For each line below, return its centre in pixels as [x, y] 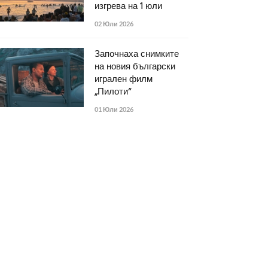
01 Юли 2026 [114, 109]
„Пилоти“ [113, 92]
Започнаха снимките [137, 54]
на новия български [135, 67]
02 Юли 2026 [114, 23]
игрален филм [124, 79]
